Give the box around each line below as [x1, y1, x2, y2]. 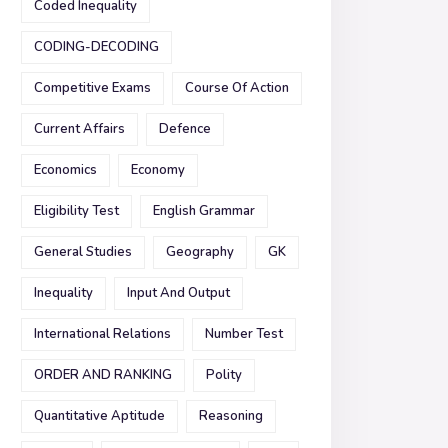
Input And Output [127, 284, 230, 302]
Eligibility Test [34, 202, 119, 220]
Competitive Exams [34, 79, 151, 97]
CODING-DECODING [34, 38, 159, 56]
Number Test [205, 325, 283, 343]
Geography [166, 243, 234, 261]
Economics [34, 161, 97, 179]
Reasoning [199, 407, 263, 425]
